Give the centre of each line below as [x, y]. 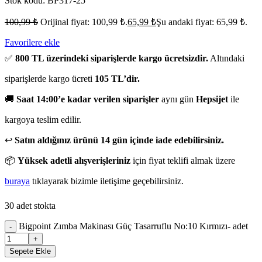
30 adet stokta [30, 205]
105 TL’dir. [117, 78]
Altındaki [226, 58]
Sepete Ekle [30, 251]
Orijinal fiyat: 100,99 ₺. [84, 22]
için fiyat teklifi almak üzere [183, 160]
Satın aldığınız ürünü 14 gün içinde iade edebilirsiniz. [119, 140]
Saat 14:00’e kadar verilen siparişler [88, 99]
